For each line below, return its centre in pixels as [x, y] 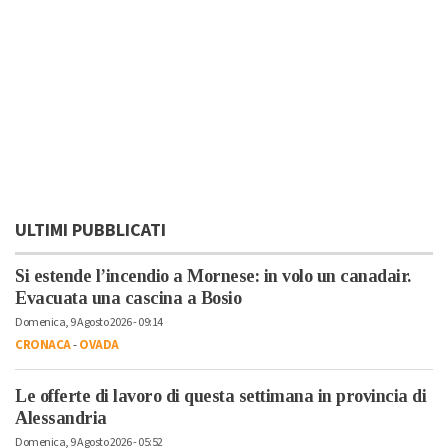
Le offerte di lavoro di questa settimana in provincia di [220, 396]
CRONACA [43, 345]
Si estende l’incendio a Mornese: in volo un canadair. [213, 276]
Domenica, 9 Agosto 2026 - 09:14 [89, 323]
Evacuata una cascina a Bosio [128, 298]
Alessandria [61, 418]
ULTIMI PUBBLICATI [90, 231]
